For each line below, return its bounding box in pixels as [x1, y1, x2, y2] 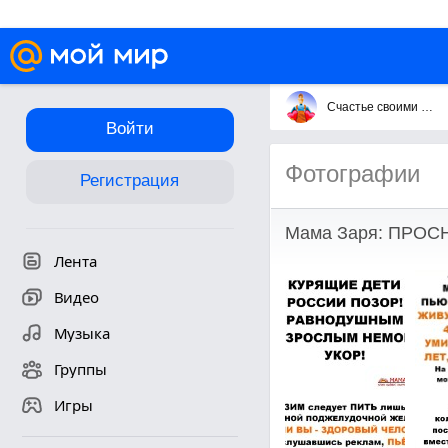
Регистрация [80, 171, 179, 190]
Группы [53, 359, 107, 379]
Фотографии [284, 160, 420, 187]
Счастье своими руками [420, 100, 433, 114]
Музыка [53, 323, 110, 343]
